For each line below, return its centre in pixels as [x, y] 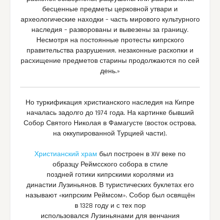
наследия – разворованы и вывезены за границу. [110, 30]
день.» [110, 71]
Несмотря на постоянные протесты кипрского [110, 40]
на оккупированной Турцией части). [110, 133]
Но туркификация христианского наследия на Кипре [110, 102]
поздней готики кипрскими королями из [110, 175]
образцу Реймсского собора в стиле [110, 164]
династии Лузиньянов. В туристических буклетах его [110, 185]
